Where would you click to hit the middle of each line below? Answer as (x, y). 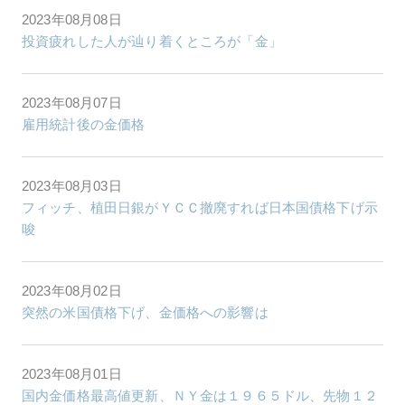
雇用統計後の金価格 (84, 124)
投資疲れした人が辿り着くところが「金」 (152, 41)
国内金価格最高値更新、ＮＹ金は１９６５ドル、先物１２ (200, 395)
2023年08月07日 (72, 102)
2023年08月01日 (72, 373)
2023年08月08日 (72, 19)
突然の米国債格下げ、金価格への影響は (145, 312)
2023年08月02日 (72, 290)
